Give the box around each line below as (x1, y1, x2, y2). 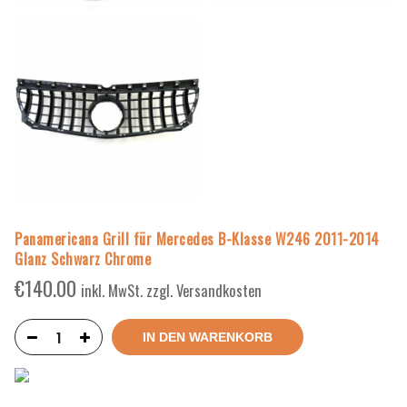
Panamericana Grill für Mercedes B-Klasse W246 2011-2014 (15, 228, 380, 251)
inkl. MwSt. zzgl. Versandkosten (81, 279, 262, 303)
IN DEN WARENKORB (143, 330, 273, 345)
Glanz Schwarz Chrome (15, 248, 151, 271)
